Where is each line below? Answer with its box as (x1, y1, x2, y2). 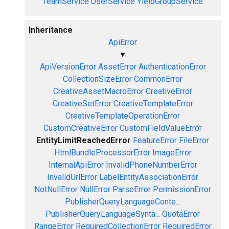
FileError (179, 135, 209, 145)
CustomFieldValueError (120, 123, 202, 133)
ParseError (112, 185, 151, 194)
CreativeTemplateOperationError (65, 111, 180, 121)
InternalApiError (48, 160, 104, 170)
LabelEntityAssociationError (99, 172, 198, 182)
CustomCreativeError (43, 123, 118, 133)
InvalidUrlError (47, 172, 97, 182)
